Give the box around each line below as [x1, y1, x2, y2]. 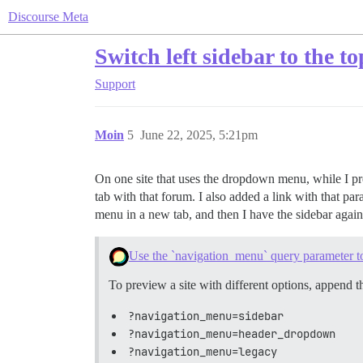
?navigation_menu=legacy [128, 344, 277, 360]
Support [95, 77, 135, 91]
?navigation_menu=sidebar [128, 309, 284, 324]
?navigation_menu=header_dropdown [128, 327, 335, 342]
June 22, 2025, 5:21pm [140, 128, 258, 142]
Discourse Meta [8, 10, 88, 23]
